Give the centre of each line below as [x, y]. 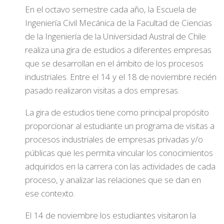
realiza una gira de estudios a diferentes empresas [118, 50]
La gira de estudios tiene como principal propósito [117, 112]
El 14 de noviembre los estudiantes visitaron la [110, 215]
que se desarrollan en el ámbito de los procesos [114, 63]
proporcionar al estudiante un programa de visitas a [120, 126]
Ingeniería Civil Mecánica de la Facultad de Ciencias [118, 23]
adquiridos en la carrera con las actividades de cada [120, 166]
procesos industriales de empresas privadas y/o [114, 139]
